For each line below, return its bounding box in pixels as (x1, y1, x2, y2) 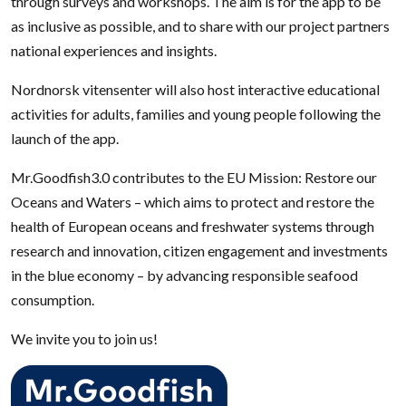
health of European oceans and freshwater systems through (11, 217, 374, 235)
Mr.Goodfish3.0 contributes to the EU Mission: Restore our (11, 168, 377, 186)
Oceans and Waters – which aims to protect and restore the (11, 192, 374, 210)
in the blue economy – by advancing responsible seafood (11, 266, 358, 284)
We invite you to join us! (11, 329, 158, 347)
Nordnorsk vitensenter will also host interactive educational (11, 80, 380, 98)
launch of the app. (11, 129, 119, 147)
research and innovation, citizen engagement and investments (11, 241, 388, 259)
